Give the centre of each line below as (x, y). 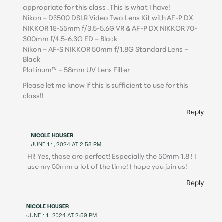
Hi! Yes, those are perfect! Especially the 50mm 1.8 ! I (111, 157)
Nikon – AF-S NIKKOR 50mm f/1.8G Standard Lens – (105, 50)
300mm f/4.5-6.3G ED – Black (70, 39)
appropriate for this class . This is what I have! (96, 8)
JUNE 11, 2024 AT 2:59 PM (62, 216)
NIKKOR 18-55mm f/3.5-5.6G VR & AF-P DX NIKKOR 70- (110, 29)
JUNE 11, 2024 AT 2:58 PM (66, 145)
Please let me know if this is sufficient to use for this (105, 86)
